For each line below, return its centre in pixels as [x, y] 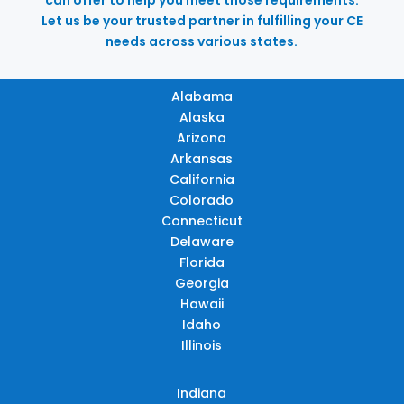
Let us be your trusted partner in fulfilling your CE [202, 20]
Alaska [202, 117]
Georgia [202, 283]
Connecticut [202, 220]
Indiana [202, 393]
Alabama [202, 96]
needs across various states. [202, 41]
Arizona [202, 138]
